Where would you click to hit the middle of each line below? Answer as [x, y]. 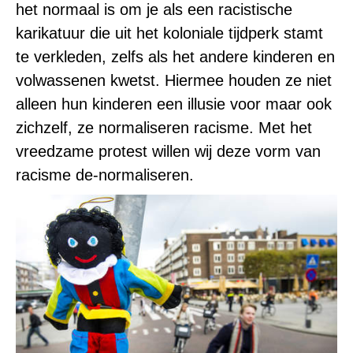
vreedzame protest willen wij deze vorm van [168, 151]
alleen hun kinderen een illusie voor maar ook [174, 104]
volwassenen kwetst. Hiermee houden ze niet [174, 80]
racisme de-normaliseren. [105, 175]
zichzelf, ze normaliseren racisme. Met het [164, 127]
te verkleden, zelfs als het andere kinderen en [175, 56]
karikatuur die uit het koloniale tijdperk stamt [169, 33]
